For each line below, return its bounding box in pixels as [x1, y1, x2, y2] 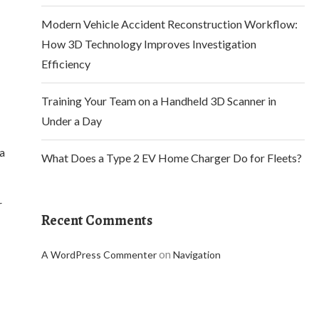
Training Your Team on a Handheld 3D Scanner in [41, 94, 276, 108]
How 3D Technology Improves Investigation [41, 37, 256, 51]
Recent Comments [41, 211, 152, 230]
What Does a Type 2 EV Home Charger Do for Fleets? [41, 151, 302, 164]
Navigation [173, 249, 221, 261]
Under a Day [41, 114, 102, 127]
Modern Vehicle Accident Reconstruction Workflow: [41, 17, 298, 31]
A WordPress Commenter [41, 249, 157, 261]
